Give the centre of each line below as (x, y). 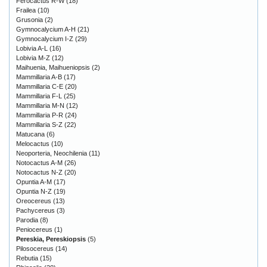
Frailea (26, 10)
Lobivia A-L (32, 48)
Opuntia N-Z (34, 191)
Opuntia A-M (34, 181)
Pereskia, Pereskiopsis (51, 239)
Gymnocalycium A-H (46, 29)
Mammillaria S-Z (39, 124)
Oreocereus (34, 201)
